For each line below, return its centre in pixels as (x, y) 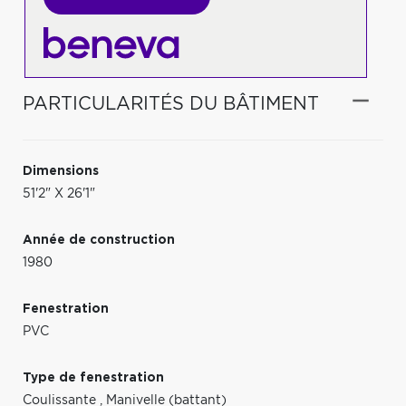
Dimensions (61, 171)
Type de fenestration (93, 377)
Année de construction (99, 240)
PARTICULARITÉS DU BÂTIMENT (171, 104)
